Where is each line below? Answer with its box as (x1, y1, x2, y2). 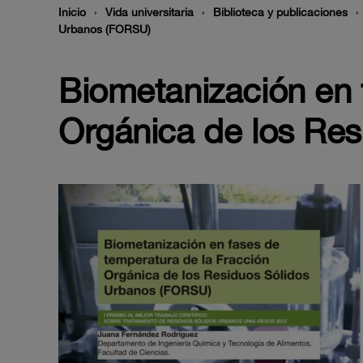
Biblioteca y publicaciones (213, 6, 348, 19)
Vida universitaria (105, 6, 194, 19)
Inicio (58, 6, 86, 19)
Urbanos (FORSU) (58, 23, 151, 36)
